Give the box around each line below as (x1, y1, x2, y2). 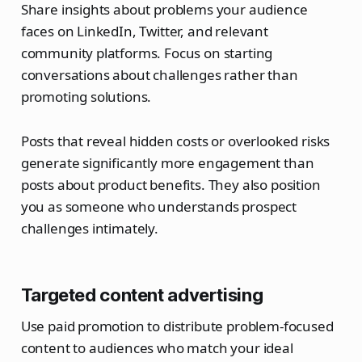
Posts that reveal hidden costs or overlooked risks (20, 132, 330, 151)
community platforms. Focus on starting (20, 44, 273, 63)
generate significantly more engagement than (20, 154, 314, 173)
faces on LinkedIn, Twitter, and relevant (20, 22, 268, 41)
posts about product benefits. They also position (20, 175, 321, 195)
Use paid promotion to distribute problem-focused (20, 317, 334, 336)
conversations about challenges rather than (20, 65, 298, 85)
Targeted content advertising (20, 284, 263, 306)
